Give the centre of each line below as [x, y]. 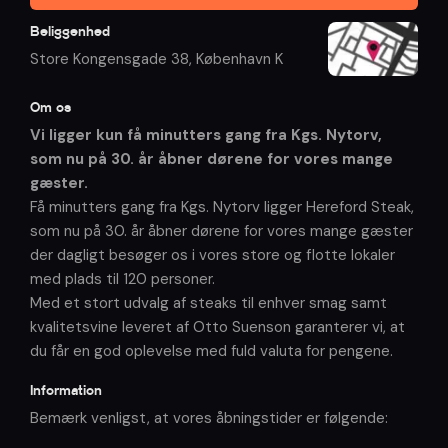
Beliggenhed [70, 31]
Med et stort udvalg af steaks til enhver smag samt [208, 303]
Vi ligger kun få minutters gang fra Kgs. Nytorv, [206, 135]
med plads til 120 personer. [122, 279]
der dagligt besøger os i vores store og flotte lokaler [212, 255]
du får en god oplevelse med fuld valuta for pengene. [211, 351]
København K [239, 59]
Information [66, 390]
